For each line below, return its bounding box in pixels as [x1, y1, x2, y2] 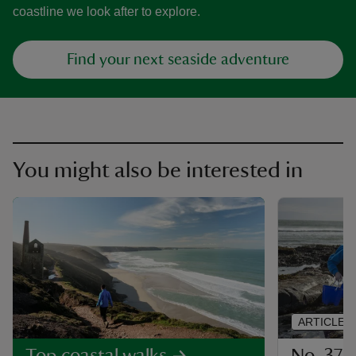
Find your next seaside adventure [67, 52, 289, 68]
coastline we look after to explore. [13, 5, 200, 18]
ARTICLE [297, 315, 345, 329]
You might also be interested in [13, 159, 303, 181]
